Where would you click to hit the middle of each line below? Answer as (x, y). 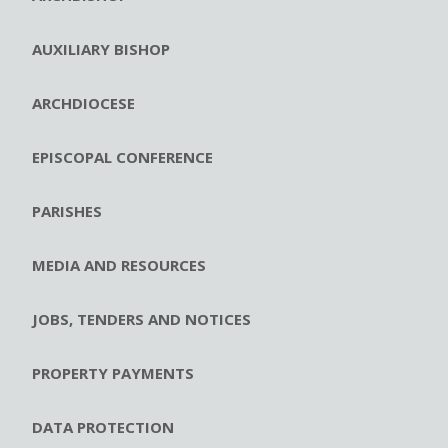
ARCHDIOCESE (83, 103)
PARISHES (67, 211)
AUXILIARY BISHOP (101, 49)
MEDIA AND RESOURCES (119, 265)
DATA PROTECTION (103, 427)
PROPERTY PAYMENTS (113, 373)
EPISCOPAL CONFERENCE (122, 157)
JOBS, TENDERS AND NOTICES (141, 319)
